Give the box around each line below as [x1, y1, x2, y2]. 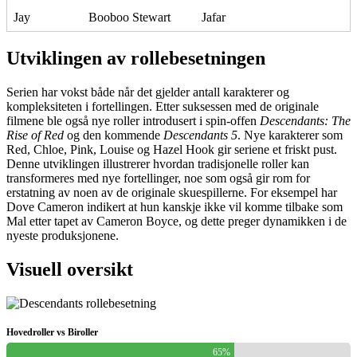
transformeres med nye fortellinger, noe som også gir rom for [6, 171, 310, 186]
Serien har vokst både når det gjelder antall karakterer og [6, 85, 289, 100]
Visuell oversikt [6, 259, 133, 280]
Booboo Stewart [88, 10, 171, 25]
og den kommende [64, 128, 163, 143]
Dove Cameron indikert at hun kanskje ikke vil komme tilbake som [6, 200, 343, 214]
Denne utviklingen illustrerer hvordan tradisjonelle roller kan [6, 157, 309, 171]
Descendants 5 [163, 128, 237, 143]
